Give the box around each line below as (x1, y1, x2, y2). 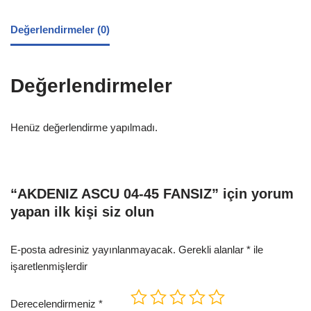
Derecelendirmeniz (10, 297, 99, 310)
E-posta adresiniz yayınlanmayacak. (10, 243, 176, 255)
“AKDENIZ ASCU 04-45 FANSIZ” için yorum (10, 185, 294, 201)
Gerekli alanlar (178, 243, 246, 255)
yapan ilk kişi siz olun (10, 203, 154, 219)
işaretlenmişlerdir (10, 260, 87, 272)
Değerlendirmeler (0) (10, 24, 110, 36)
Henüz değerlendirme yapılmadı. (10, 121, 158, 133)
